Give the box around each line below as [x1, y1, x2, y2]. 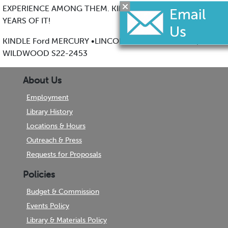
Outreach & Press [26, 135, 82, 145]
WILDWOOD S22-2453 [3, 48, 88, 59]
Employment [26, 93, 69, 102]
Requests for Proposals [26, 150, 101, 159]
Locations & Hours [26, 121, 85, 131]
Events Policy [26, 201, 69, 211]
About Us [22, 74, 62, 87]
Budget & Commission [26, 187, 99, 196]
